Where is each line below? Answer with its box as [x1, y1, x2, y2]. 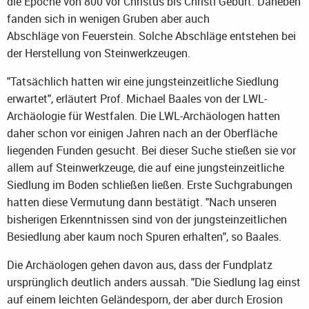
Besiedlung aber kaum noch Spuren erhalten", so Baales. [7, 229, 281, 245]
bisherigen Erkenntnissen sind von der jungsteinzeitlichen [7, 212, 287, 228]
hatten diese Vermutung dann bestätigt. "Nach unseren [7, 195, 277, 210]
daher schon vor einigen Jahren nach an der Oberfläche [7, 126, 277, 141]
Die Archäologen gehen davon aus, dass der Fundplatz [7, 257, 272, 273]
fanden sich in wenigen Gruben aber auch [7, 11, 210, 27]
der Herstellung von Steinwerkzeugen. [7, 46, 190, 61]
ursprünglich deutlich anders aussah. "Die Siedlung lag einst [7, 275, 301, 290]
